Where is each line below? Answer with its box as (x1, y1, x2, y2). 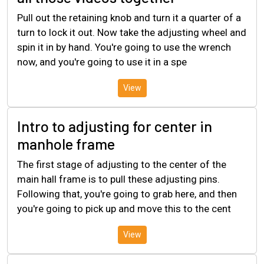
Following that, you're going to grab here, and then (17, 187, 237, 200)
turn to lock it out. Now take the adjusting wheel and (17, 26, 246, 38)
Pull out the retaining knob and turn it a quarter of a (17, 11, 241, 24)
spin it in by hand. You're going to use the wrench (17, 41, 231, 53)
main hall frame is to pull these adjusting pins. (17, 173, 220, 185)
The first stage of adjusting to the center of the (17, 158, 226, 170)
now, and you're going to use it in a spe (17, 55, 187, 68)
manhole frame (17, 134, 115, 153)
